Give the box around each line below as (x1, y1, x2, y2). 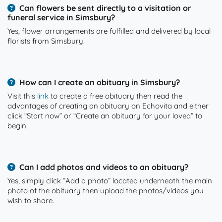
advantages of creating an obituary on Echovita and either (7, 101, 209, 111)
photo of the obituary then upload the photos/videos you (7, 186, 204, 195)
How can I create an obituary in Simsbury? (19, 77, 180, 87)
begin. (7, 121, 28, 130)
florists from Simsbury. (7, 36, 85, 46)
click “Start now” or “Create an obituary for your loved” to (7, 111, 202, 120)
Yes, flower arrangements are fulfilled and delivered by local (7, 26, 211, 36)
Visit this (7, 91, 37, 101)
